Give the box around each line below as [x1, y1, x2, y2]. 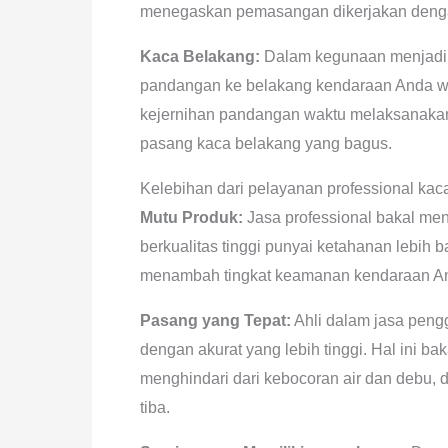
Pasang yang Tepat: [140, 312, 291, 329]
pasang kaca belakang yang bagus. [140, 135, 392, 152]
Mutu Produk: [140, 209, 243, 226]
